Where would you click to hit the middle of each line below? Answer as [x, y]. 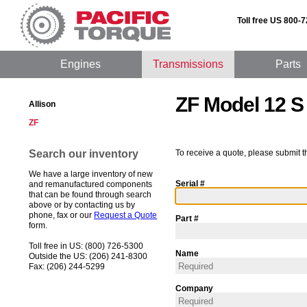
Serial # [190, 184]
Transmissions [188, 64]
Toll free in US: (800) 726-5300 [86, 246]
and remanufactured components [90, 184]
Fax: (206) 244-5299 [67, 267]
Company [194, 288]
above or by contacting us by [82, 205]
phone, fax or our [61, 215]
